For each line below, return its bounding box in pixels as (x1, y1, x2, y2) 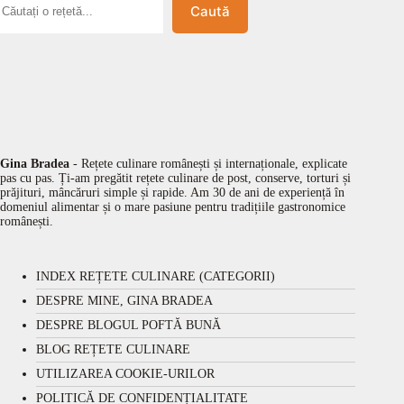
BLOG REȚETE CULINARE (36, 343, 190, 357)
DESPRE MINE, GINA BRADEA (36, 294, 213, 308)
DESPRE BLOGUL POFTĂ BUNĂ (36, 318, 221, 333)
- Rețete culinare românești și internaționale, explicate (69, 157, 347, 171)
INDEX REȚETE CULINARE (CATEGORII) (36, 270, 275, 284)
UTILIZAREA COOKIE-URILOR (36, 367, 215, 381)
